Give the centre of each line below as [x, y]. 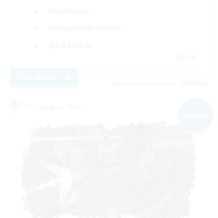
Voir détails [37, 77]
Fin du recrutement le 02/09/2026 [160, 83]
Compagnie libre [53, 107]
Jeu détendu [71, 45]
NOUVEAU [196, 115]
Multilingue [69, 11]
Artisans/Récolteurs [85, 28]
